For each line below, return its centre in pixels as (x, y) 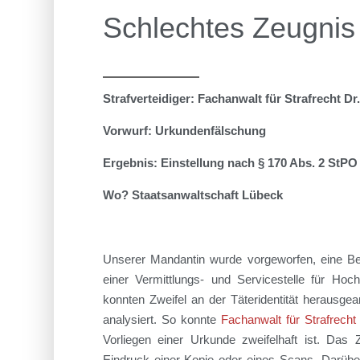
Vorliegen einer (146, 339)
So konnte (191, 319)
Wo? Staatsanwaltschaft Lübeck (192, 194)
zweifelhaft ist (276, 339)
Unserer (126, 259)
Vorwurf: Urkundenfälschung (186, 130)
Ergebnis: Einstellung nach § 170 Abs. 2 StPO (230, 162)
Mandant (173, 259)
